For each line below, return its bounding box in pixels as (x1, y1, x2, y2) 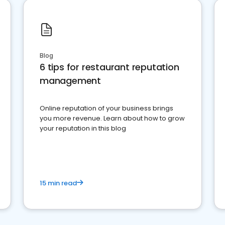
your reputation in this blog (40, 124, 126, 134)
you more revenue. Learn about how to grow (40, 114, 185, 124)
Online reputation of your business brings (40, 103, 173, 114)
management (40, 74, 101, 87)
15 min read (40, 178, 77, 188)
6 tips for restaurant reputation (40, 61, 179, 74)
